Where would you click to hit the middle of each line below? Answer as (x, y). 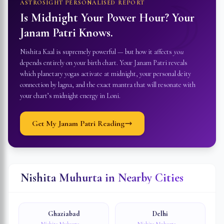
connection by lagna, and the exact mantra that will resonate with (108, 85)
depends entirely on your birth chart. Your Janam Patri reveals (104, 63)
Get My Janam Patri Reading (78, 123)
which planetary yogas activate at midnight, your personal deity (105, 74)
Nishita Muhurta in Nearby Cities (102, 178)
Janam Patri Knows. (66, 33)
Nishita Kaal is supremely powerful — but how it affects (97, 52)
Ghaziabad (64, 214)
